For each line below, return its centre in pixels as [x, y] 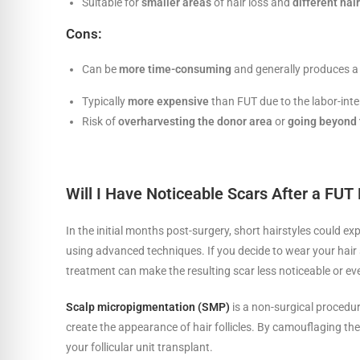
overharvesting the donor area [195, 121]
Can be [100, 69]
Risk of [100, 121]
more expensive [168, 101]
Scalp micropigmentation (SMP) [148, 307]
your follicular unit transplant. [141, 347]
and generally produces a [295, 69]
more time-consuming [175, 69]
